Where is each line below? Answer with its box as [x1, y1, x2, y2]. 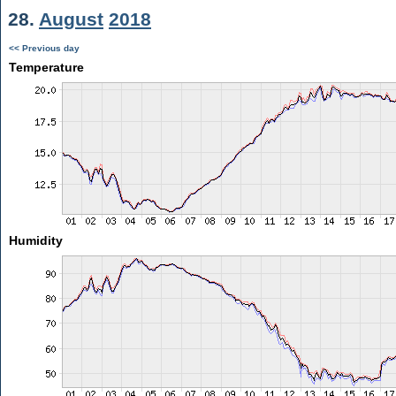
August [39, 9, 103, 29]
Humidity [8, 233, 63, 247]
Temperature [8, 60, 84, 74]
